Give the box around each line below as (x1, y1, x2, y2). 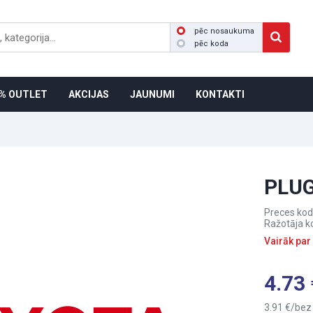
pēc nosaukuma (194, 27, 254, 36)
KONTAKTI (196, 89, 245, 100)
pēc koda (194, 39, 228, 48)
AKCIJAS (68, 89, 109, 100)
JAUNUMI (130, 89, 175, 100)
